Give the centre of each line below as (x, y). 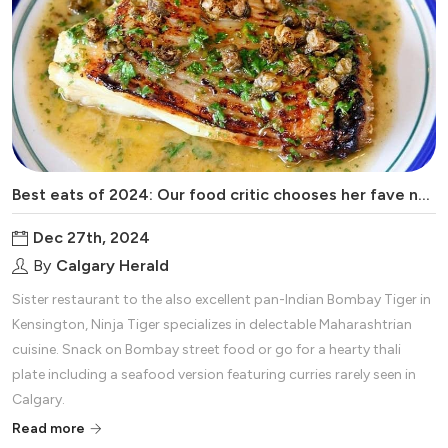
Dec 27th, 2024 (91, 237)
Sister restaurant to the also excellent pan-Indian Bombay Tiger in (221, 299)
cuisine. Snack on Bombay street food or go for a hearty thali (206, 349)
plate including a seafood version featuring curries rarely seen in (214, 374)
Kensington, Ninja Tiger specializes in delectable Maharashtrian (212, 324)
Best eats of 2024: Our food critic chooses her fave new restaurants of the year (424, 194)
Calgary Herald (112, 265)
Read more (48, 428)
